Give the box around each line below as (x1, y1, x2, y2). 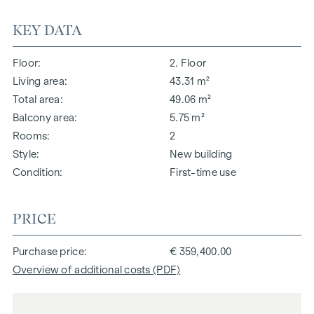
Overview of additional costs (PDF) (12, 264, 181, 275)
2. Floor (170, 57, 207, 69)
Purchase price (12, 245, 84, 257)
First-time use (170, 166, 236, 178)
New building (170, 148, 233, 160)
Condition (12, 166, 60, 178)
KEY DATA (12, 21, 83, 39)
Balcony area (12, 111, 75, 123)
